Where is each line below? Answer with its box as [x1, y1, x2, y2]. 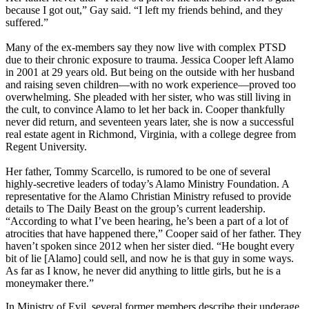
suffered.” [6, 17, 48, 29]
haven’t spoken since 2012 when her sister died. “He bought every [6, 240, 295, 252]
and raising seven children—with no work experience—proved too [6, 79, 296, 91]
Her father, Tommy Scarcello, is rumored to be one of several [6, 166, 270, 178]
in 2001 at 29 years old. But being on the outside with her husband [6, 66, 295, 79]
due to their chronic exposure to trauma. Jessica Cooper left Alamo [6, 54, 294, 66]
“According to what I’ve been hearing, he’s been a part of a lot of [6, 215, 288, 228]
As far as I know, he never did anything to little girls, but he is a [6, 265, 281, 277]
